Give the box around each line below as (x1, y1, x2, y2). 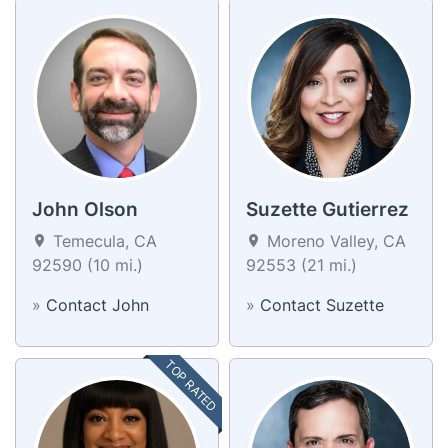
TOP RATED (162, 356, 221, 415)
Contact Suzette (260, 294, 384, 315)
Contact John (46, 294, 149, 315)
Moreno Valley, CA (262, 230, 406, 251)
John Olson (32, 197, 138, 221)
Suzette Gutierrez (246, 197, 409, 221)
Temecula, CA (48, 230, 157, 251)
